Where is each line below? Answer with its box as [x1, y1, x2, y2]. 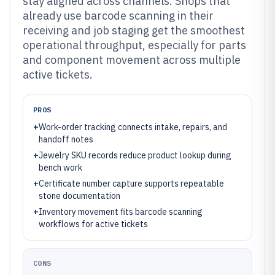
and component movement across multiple [23, 53, 241, 67]
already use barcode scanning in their [23, 9, 214, 23]
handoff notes [39, 134, 93, 145]
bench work [39, 162, 82, 173]
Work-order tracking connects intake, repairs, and [39, 122, 227, 133]
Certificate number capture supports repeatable [39, 178, 224, 189]
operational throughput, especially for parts [23, 38, 246, 52]
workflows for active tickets [39, 219, 148, 230]
